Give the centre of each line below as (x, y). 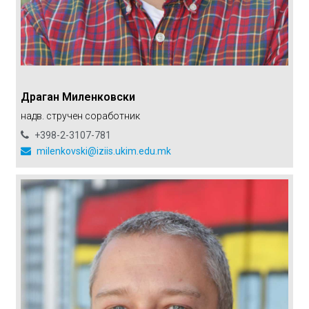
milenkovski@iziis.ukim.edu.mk (102, 151)
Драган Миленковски (78, 97)
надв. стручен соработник (80, 116)
